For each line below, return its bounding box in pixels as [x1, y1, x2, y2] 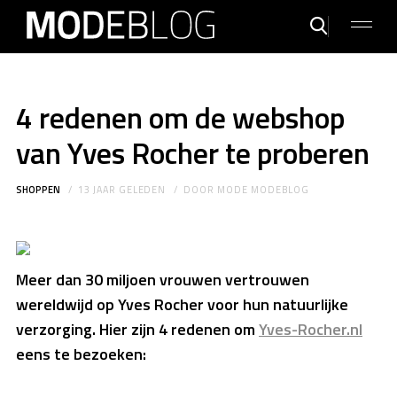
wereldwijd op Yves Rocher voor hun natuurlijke [16, 292, 348, 317]
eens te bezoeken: [16, 342, 146, 367]
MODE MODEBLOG [217, 182, 309, 197]
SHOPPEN [16, 182, 60, 197]
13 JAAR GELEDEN [77, 182, 167, 197]
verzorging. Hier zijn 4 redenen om [16, 317, 259, 342]
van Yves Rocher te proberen [16, 129, 370, 175]
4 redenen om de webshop [16, 94, 345, 140]
